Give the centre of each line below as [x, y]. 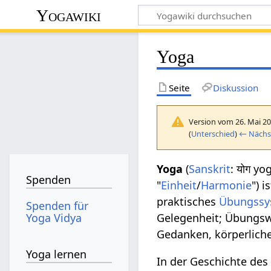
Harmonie [227, 185]
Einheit [179, 185]
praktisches [188, 201]
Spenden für [57, 205]
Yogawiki [69, 15]
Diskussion [235, 87]
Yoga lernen [57, 254]
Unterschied [213, 133]
